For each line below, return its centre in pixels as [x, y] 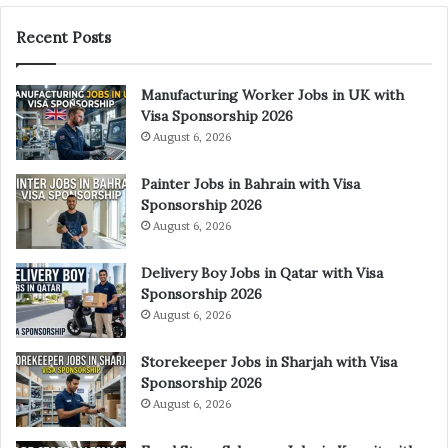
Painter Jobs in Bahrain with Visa [250, 184]
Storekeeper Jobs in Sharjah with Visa [269, 362]
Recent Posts [63, 38]
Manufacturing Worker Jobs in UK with [272, 95]
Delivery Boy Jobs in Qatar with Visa [262, 273]
